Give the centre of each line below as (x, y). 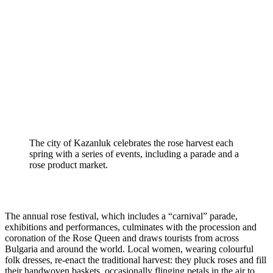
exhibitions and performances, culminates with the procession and (131, 227)
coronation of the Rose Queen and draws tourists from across (122, 238)
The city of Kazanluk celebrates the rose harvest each (131, 143)
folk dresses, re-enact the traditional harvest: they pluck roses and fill (136, 260)
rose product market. (69, 165)
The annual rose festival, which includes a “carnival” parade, (121, 216)
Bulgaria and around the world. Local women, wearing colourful (129, 249)
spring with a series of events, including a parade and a (134, 154)
